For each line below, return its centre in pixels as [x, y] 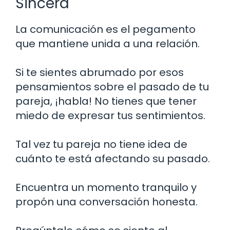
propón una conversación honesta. [107, 202]
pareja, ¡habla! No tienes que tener [106, 101]
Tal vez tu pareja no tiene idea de [101, 144]
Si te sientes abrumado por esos [100, 72]
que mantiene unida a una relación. [108, 43]
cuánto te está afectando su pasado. [113, 158]
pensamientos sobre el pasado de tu [112, 87]
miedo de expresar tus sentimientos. [110, 115]
